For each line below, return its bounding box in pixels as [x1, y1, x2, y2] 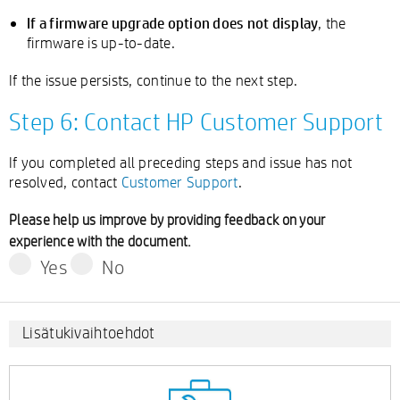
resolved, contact [9, 172, 121, 191]
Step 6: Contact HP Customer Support [9, 106, 383, 137]
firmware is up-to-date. [27, 33, 175, 52]
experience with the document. [9, 232, 192, 251]
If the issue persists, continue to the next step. [9, 71, 298, 89]
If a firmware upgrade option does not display [27, 12, 319, 32]
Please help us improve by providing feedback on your [9, 211, 326, 229]
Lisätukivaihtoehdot [22, 322, 155, 343]
